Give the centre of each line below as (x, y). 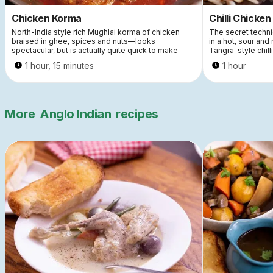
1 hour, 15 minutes (59, 65)
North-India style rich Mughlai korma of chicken (96, 32)
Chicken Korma (47, 18)
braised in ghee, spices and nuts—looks (83, 41)
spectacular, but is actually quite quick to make (95, 50)
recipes (137, 114)
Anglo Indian (75, 114)
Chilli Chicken (240, 18)
